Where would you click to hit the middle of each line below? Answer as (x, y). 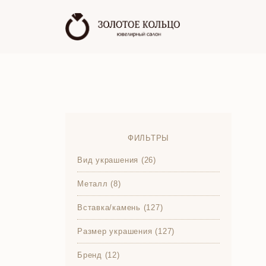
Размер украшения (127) (126, 231)
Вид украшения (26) (117, 160)
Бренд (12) (99, 255)
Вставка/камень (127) (120, 208)
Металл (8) (99, 184)
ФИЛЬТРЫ (148, 138)
